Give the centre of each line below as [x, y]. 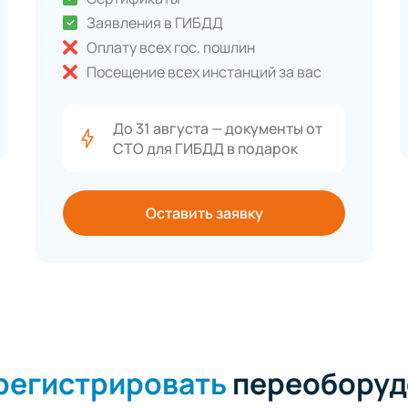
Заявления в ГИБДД [155, 23]
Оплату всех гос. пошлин [171, 48]
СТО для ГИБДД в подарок [205, 149]
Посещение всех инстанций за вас [204, 72]
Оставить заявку [204, 214]
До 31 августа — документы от [218, 129]
